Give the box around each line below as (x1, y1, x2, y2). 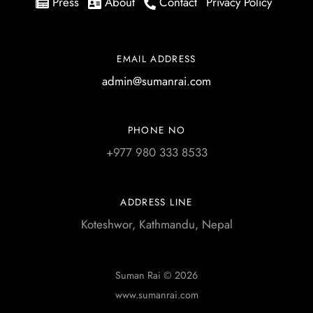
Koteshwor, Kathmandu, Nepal (80, 215, 233, 233)
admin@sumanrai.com (102, 72, 211, 89)
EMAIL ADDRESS (117, 51, 196, 66)
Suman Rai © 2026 (115, 268, 198, 283)
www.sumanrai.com (115, 288, 198, 303)
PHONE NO (127, 123, 186, 138)
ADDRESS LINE (120, 194, 193, 209)
